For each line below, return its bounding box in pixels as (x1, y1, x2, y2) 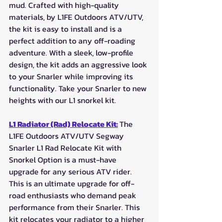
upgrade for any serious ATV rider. (9, 165, 134, 177)
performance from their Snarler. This (9, 201, 142, 213)
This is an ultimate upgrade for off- (9, 177, 134, 189)
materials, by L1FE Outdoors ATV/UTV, (9, 10, 145, 23)
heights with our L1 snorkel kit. (9, 94, 116, 106)
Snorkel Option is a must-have (9, 153, 118, 166)
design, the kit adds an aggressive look (9, 58, 149, 70)
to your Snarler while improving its (9, 70, 135, 82)
